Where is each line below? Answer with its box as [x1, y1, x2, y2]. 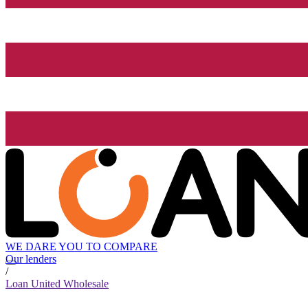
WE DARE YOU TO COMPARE [5, 241, 157, 253]
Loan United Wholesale [5, 278, 109, 290]
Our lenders [5, 253, 56, 265]
